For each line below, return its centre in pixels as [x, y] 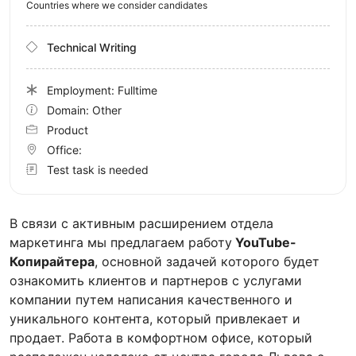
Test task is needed [98, 169]
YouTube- [264, 242]
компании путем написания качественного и [151, 299]
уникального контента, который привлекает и [155, 318]
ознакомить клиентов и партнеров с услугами [156, 280]
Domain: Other [84, 110]
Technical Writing [92, 47]
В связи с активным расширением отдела [141, 223]
